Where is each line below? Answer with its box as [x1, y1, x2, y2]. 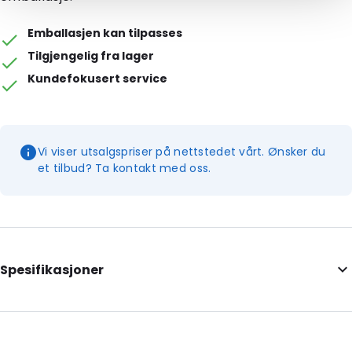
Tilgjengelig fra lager [27, 48, 155, 64]
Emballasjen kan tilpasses [27, 25, 183, 41]
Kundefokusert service [27, 71, 168, 86]
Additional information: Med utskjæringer [4, 302, 229, 318]
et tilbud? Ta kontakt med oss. [38, 160, 211, 176]
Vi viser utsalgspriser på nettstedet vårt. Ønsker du [38, 144, 326, 159]
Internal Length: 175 [4, 327, 109, 343]
